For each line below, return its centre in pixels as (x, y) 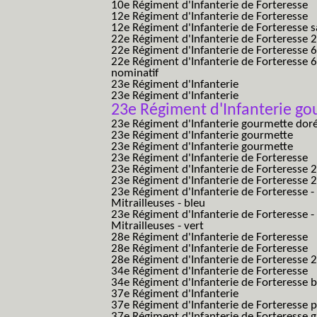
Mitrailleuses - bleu (158, 203)
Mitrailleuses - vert (157, 226)
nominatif (135, 73)
